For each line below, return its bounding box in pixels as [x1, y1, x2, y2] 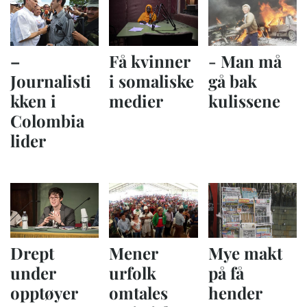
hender [208, 281, 262, 304]
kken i [10, 89, 56, 112]
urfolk [109, 261, 157, 284]
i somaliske [109, 69, 195, 92]
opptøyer [10, 281, 78, 304]
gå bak [208, 69, 257, 92]
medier [109, 89, 164, 112]
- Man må [208, 49, 282, 72]
